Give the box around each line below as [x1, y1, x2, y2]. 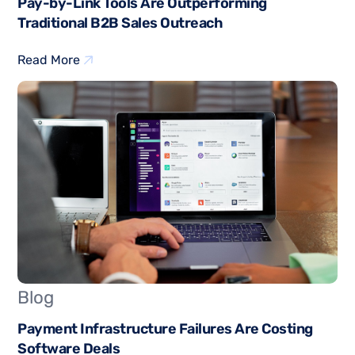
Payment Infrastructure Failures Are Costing [17, 320, 313, 338]
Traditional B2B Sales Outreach [17, 14, 223, 32]
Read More [17, 52, 81, 68]
